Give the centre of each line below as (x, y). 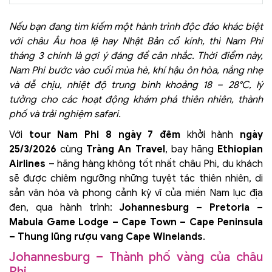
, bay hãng (191, 149)
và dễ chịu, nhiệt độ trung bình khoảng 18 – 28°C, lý (136, 85)
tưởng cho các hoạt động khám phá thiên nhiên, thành (136, 99)
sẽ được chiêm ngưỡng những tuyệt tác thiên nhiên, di (136, 178)
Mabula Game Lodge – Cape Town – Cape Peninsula (136, 222)
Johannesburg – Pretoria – (191, 207)
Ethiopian (240, 149)
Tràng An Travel (126, 149)
